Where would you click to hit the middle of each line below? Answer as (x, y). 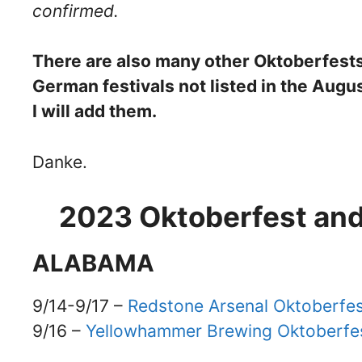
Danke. (60, 162)
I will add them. (95, 112)
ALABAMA (93, 263)
